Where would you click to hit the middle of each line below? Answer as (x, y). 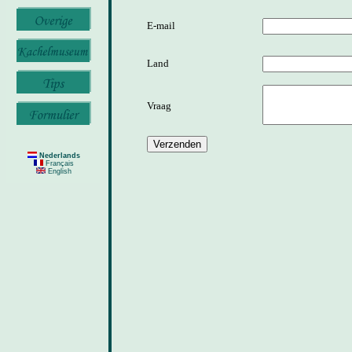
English (58, 172)
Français (58, 164)
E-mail (161, 26)
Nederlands (59, 156)
